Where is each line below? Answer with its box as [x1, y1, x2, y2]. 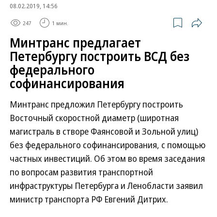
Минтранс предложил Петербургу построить [10, 98, 183, 110]
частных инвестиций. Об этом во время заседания [10, 153, 205, 164]
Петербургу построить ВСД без [10, 47, 189, 65]
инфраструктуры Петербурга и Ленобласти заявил [10, 180, 203, 191]
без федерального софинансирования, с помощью [10, 139, 205, 151]
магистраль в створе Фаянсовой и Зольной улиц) [10, 125, 198, 137]
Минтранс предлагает [10, 34, 141, 51]
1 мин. [52, 19, 68, 27]
